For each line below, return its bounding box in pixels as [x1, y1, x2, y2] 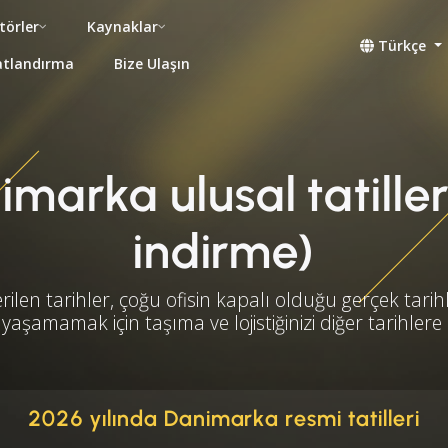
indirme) [132, 222, 316, 280]
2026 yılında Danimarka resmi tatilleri [28, 405, 420, 432]
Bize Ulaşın [114, 54, 190, 73]
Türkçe [374, 35, 431, 55]
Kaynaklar [87, 17, 158, 36]
